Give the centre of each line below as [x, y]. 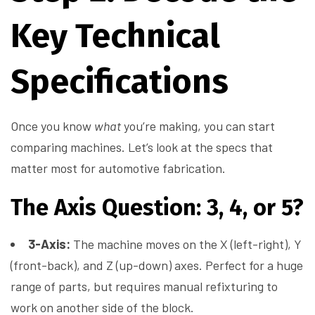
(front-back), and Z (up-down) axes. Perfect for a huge [157, 265]
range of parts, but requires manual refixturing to [144, 287]
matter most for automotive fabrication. [118, 168]
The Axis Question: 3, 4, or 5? [157, 208]
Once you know [52, 126]
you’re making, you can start [198, 126]
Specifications [120, 82]
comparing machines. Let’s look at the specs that [142, 147]
